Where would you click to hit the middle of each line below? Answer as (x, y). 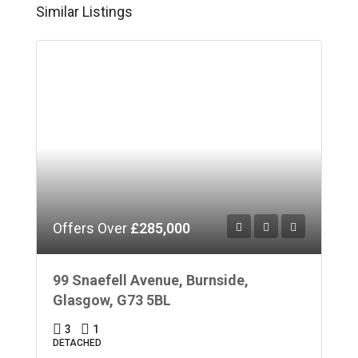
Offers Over (91, 228)
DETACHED (77, 342)
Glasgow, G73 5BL (112, 300)
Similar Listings (84, 11)
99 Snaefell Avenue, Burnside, (151, 280)
